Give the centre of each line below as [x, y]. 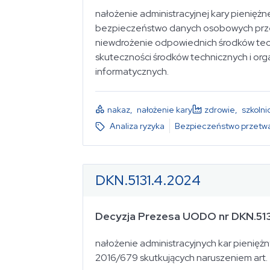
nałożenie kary [165, 109]
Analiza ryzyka [137, 126]
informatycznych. [132, 71]
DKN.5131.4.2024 [148, 180]
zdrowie [220, 109]
